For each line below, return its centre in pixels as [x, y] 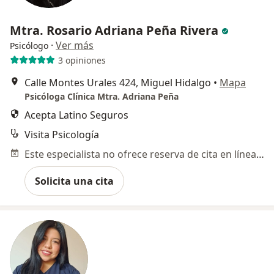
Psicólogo [29, 46]
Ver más [75, 46]
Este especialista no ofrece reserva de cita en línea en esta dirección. [260, 154]
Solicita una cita [74, 181]
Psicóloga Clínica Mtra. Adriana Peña [102, 97]
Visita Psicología [62, 135]
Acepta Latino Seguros [76, 115]
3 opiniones [82, 60]
